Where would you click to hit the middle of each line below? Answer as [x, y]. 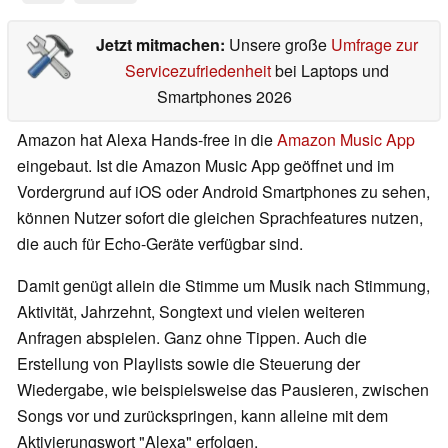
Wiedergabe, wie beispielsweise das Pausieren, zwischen [223, 390]
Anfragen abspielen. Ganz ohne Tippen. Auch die [192, 338]
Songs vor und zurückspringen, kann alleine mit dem [202, 416]
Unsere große [279, 45]
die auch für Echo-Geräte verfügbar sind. [160, 244]
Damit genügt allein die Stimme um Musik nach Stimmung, [223, 286]
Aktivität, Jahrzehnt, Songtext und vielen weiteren [191, 312]
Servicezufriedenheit [197, 71]
